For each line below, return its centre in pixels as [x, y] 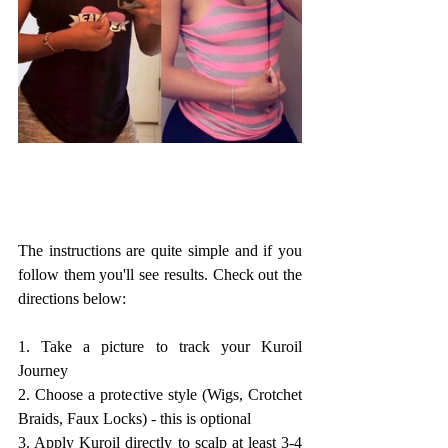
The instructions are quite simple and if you [160, 251]
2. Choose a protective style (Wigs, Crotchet [160, 395]
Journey [43, 371]
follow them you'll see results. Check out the [160, 275]
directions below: [72, 299]
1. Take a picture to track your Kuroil [160, 347]
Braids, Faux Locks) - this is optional [134, 419]
